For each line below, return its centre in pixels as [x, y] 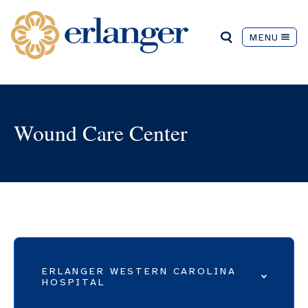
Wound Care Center [101, 133]
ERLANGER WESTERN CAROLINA [139, 271]
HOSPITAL [74, 282]
